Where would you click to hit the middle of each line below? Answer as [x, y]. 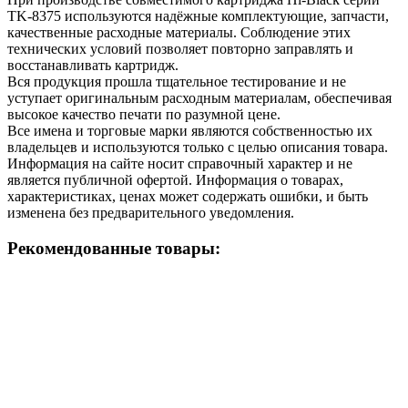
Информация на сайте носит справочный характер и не [180, 163]
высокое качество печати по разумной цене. [144, 114]
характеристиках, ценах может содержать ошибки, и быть [188, 196]
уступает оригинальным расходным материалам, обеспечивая [199, 97]
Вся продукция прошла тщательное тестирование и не [177, 81]
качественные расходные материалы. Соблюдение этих [179, 32]
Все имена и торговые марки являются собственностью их [190, 130]
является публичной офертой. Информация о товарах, [175, 179]
